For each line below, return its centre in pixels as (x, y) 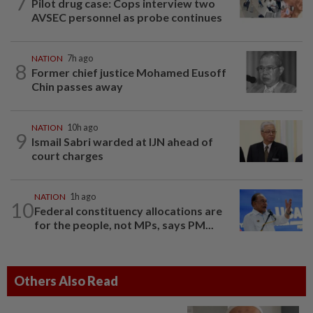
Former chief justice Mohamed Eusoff (129, 72)
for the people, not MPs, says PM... (124, 224)
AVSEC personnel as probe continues (127, 17)
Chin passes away (77, 86)
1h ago (83, 196)
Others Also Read (66, 281)
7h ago (80, 58)
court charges (67, 155)
